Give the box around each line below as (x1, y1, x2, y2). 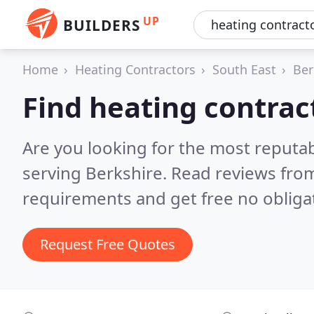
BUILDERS (63, 15, 140, 35)
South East (212, 61, 276, 78)
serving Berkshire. (22, 161, 171, 184)
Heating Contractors (75, 61, 196, 78)
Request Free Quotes (40, 235, 175, 254)
